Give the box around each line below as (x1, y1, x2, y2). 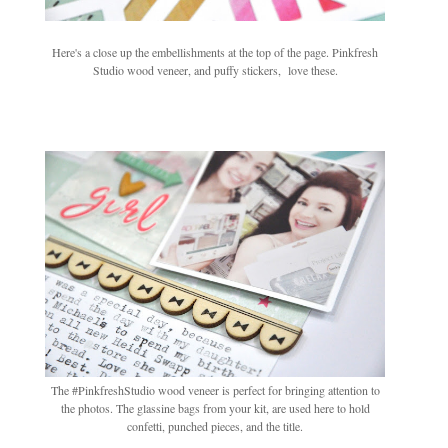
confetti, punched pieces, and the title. (127, 418, 304, 435)
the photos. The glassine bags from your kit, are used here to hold (60, 400, 370, 417)
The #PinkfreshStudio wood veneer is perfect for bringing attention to (50, 382, 380, 399)
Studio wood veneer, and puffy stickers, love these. (92, 62, 338, 79)
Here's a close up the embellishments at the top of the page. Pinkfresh (52, 44, 379, 61)
